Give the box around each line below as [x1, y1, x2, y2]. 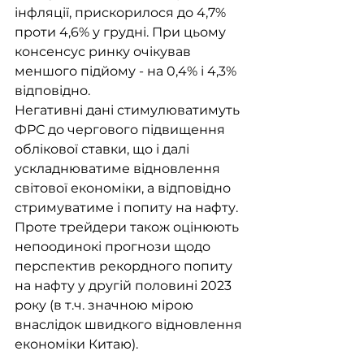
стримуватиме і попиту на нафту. [15, 200, 241, 216]
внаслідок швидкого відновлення [15, 317, 245, 333]
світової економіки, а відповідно [15, 180, 234, 197]
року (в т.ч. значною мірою [15, 297, 197, 314]
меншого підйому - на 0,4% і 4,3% [15, 63, 240, 80]
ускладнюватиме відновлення [15, 161, 223, 177]
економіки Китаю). [15, 336, 138, 353]
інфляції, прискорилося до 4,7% [15, 5, 229, 21]
